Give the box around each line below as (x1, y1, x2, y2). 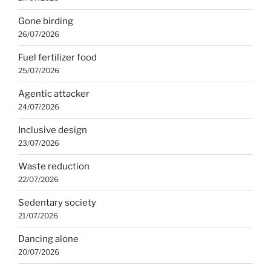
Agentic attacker (18, 88, 90, 100)
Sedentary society (18, 197, 96, 209)
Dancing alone (18, 233, 79, 245)
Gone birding (18, 16, 73, 27)
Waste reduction (18, 161, 90, 172)
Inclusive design (18, 125, 87, 136)
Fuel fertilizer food (18, 52, 97, 64)
